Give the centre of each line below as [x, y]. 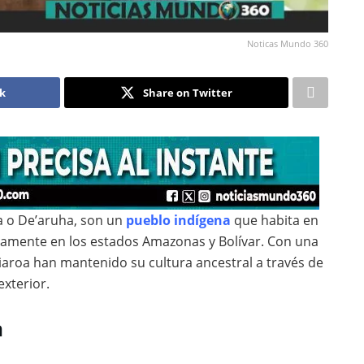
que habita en [275, 220]
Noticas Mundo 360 [288, 43]
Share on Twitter [187, 92]
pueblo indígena [178, 220]
